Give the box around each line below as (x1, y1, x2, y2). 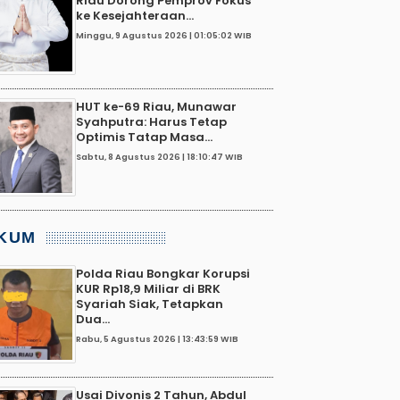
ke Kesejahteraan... (76, 6, 194, 24)
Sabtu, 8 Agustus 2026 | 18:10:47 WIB (76, 151, 243, 163)
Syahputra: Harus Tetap (76, 112, 227, 130)
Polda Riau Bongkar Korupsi (76, 264, 250, 282)
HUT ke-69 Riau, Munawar (76, 97, 237, 115)
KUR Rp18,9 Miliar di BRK (76, 279, 221, 297)
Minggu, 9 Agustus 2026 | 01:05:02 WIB (76, 29, 252, 42)
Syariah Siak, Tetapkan (76, 295, 223, 312)
